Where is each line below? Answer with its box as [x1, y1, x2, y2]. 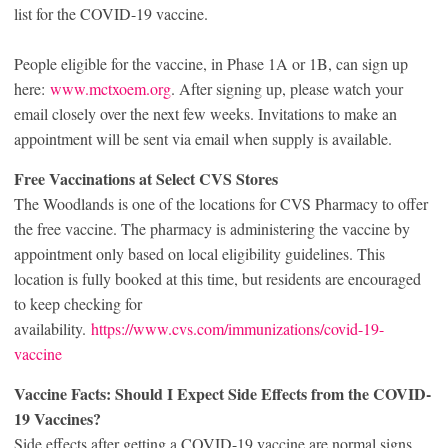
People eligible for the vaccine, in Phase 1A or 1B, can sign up [14, 52, 408, 74]
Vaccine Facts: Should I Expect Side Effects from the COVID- [14, 381, 431, 405]
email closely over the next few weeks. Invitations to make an [14, 102, 397, 124]
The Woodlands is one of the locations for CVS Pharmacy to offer [14, 192, 428, 214]
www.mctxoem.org [50, 77, 171, 99]
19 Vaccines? [14, 406, 101, 430]
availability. [14, 317, 91, 339]
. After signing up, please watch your [171, 77, 403, 99]
